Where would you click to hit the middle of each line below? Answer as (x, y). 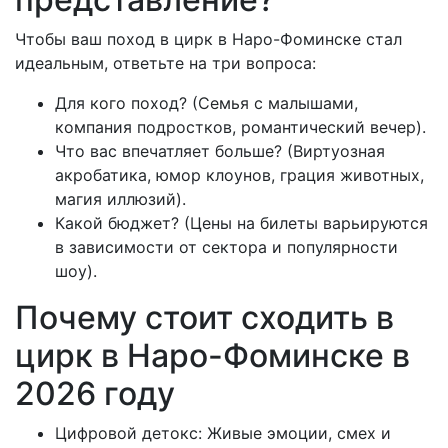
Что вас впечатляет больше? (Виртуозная (220, 151)
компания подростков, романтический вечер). (240, 127)
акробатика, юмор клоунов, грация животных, (239, 175)
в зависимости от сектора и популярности (226, 247)
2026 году (95, 394)
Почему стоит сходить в (204, 318)
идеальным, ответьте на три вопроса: (165, 63)
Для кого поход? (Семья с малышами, (206, 103)
